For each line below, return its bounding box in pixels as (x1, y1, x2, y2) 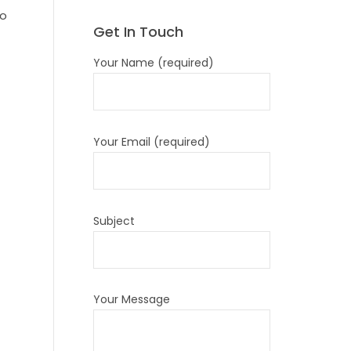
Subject (92, 212, 135, 229)
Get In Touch (92, 22, 183, 42)
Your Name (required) (92, 54, 214, 71)
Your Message (92, 291, 170, 308)
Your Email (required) (92, 133, 210, 150)
